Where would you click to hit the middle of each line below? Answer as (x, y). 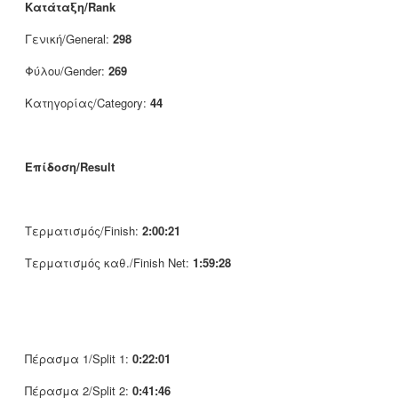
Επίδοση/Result (70, 166)
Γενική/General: (69, 38)
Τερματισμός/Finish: (84, 230)
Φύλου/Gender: (67, 70)
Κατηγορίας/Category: (88, 102)
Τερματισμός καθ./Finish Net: (109, 262)
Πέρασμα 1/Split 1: (79, 358)
